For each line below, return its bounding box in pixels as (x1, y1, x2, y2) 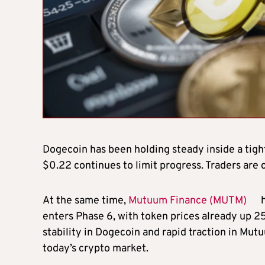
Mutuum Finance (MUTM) (128, 194, 247, 208)
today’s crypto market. (43, 242, 148, 256)
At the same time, (43, 194, 128, 208)
